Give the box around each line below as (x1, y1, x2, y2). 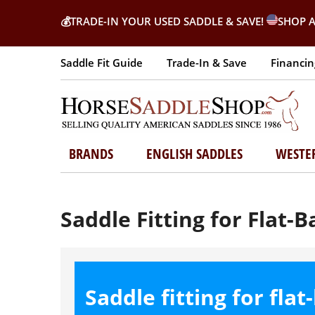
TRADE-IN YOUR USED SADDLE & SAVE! (70, 14, 266, 28)
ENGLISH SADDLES (146, 144, 243, 163)
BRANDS (68, 144, 113, 163)
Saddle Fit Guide (60, 56, 143, 70)
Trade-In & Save (167, 56, 247, 70)
